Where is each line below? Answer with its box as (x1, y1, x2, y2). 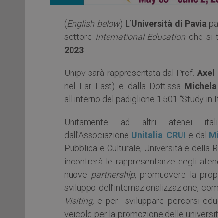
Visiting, (64, 195, 94, 206)
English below (67, 18, 120, 29)
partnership (91, 169, 135, 180)
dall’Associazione (64, 129, 131, 140)
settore (64, 31, 95, 42)
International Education (95, 31, 186, 42)
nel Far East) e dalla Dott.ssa (64, 80, 184, 91)
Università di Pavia (131, 18, 207, 29)
